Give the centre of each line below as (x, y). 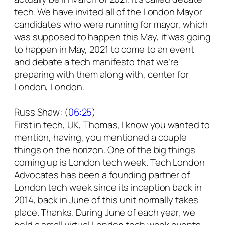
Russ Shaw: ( (41, 112)
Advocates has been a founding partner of (102, 175)
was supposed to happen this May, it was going (113, 37)
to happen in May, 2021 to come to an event (104, 49)
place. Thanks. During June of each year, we (105, 213)
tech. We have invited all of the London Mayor (108, 12)
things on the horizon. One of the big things (105, 150)
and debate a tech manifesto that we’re (97, 62)
